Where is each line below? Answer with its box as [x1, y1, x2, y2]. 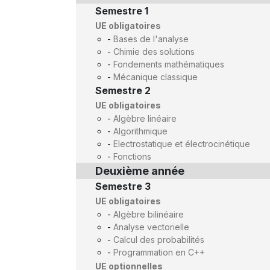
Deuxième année [95, 165, 184, 177]
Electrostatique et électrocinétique [113, 139, 250, 149]
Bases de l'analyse [113, 34, 189, 44]
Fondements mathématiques [113, 59, 224, 69]
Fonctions [113, 151, 151, 162]
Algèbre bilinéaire [113, 209, 184, 219]
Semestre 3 [95, 180, 151, 192]
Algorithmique [113, 126, 168, 136]
